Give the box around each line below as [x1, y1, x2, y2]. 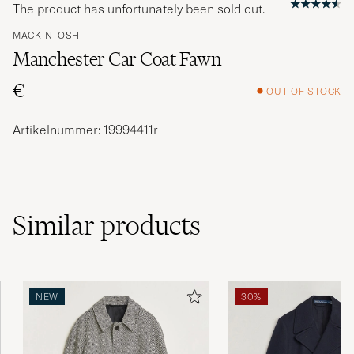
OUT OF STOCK [266, 85, 341, 97]
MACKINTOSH [13, 29, 81, 42]
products [100, 209, 201, 243]
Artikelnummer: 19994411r [13, 122, 158, 138]
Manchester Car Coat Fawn [13, 47, 221, 71]
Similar [13, 209, 100, 243]
